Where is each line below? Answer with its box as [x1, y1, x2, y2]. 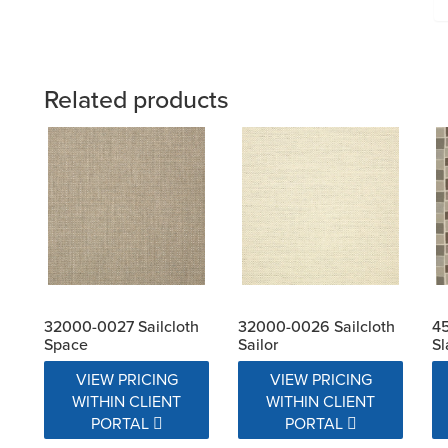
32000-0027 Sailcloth [44, 314, 199, 337]
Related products [44, 81, 229, 118]
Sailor [237, 332, 278, 355]
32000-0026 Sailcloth [237, 314, 395, 337]
